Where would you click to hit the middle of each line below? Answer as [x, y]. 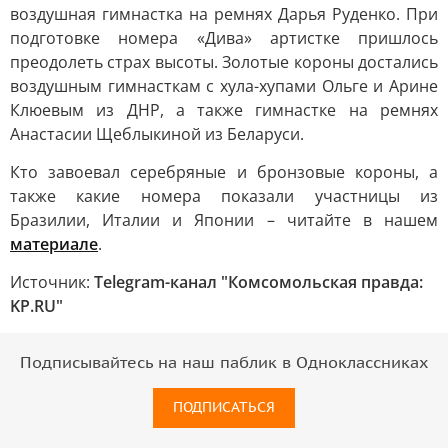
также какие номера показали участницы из [224, 196]
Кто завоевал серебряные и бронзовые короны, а [224, 172]
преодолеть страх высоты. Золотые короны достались [224, 62]
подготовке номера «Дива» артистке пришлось [224, 38]
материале [54, 244]
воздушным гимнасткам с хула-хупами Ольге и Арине [224, 86]
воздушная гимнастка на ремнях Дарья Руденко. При [224, 14]
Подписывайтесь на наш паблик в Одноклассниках [224, 363]
